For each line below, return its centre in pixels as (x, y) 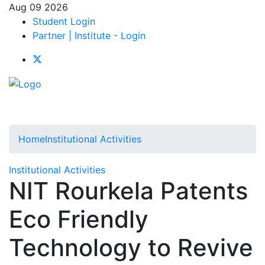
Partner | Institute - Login (89, 35)
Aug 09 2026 (38, 7)
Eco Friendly (79, 219)
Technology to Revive (131, 247)
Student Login (64, 21)
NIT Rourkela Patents (128, 190)
